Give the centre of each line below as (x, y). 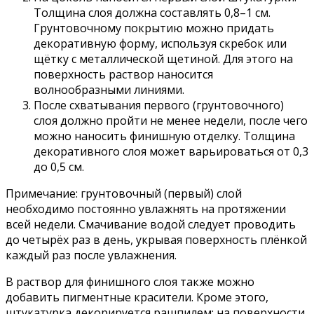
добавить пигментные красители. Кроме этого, (137, 297)
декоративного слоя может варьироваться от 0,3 (171, 151)
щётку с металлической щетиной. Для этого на (163, 59)
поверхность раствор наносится (123, 74)
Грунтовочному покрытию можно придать (154, 28)
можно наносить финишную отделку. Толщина (164, 136)
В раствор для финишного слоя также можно (130, 281)
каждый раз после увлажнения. (91, 255)
